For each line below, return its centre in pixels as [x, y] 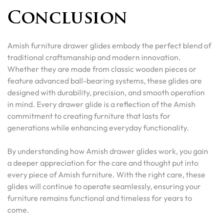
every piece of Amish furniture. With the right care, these [106, 175]
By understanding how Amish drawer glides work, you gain [108, 151]
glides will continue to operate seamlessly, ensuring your [104, 186]
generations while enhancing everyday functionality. [98, 128]
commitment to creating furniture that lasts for [89, 116]
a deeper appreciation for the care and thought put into [103, 163]
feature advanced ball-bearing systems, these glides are [105, 81]
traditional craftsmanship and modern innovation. [94, 57]
